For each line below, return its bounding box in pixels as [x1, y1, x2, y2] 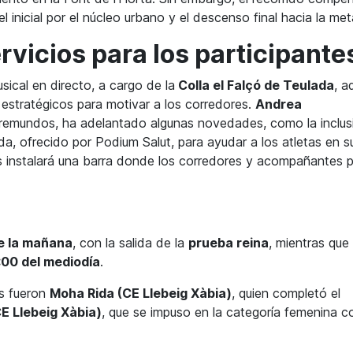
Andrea [255, 96, 302, 113]
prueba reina [188, 235, 269, 251]
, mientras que [269, 235, 349, 251]
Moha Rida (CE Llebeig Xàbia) [50, 285, 232, 302]
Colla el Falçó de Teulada [175, 77, 334, 94]
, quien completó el [232, 285, 340, 302]
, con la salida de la [72, 235, 188, 251]
